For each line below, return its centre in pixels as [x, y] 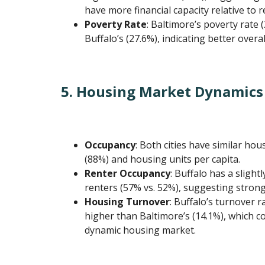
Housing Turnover [127, 202]
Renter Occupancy [128, 174]
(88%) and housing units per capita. [163, 159]
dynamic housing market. [140, 230]
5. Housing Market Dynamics [162, 92]
